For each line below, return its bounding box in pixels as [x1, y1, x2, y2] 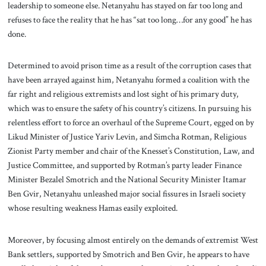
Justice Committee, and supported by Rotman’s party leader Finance [7, 159, 242, 172]
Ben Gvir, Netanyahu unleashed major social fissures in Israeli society [7, 188, 246, 200]
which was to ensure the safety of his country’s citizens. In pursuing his [7, 102, 251, 115]
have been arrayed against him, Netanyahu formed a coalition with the [7, 74, 249, 86]
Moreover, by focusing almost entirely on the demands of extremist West [7, 234, 258, 246]
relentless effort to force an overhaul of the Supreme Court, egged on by [7, 116, 254, 129]
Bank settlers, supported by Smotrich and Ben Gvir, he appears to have [7, 248, 249, 261]
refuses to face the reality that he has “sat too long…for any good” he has [7, 13, 252, 26]
